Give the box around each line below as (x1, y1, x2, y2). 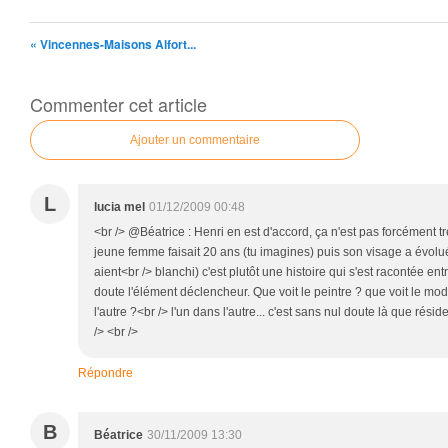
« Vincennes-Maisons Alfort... (30, 35, 196, 53)
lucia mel (94, 200, 145, 214)
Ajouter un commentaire (130, 133, 260, 147)
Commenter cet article (30, 91, 207, 117)
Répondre (78, 366, 133, 380)
